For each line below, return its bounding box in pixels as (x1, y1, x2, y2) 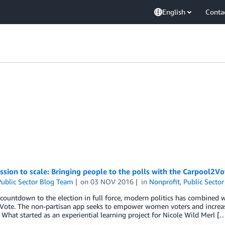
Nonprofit (149, 177, 180, 186)
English (162, 8, 185, 16)
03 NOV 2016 (90, 177, 134, 186)
